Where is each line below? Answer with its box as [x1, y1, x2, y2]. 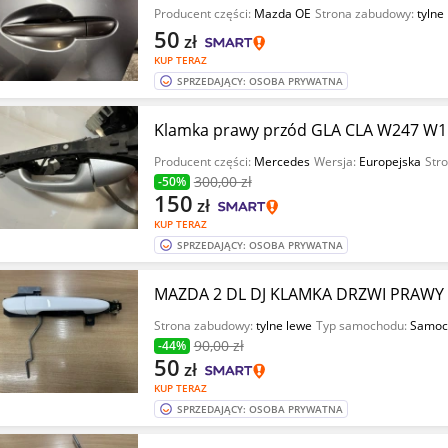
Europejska [358, 153, 421, 170]
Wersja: [313, 153, 359, 170]
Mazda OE [253, 5, 311, 22]
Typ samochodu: [315, 317, 410, 334]
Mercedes [253, 153, 310, 170]
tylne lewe [255, 317, 312, 334]
